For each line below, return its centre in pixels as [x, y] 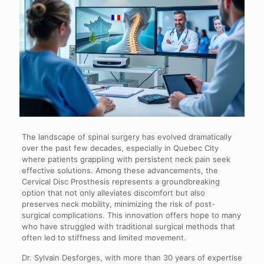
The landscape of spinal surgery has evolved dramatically [126, 136]
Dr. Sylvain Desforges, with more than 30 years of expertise [132, 257]
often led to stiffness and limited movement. [104, 237]
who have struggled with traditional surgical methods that [128, 226]
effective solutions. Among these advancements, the [120, 170]
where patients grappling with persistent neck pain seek [126, 159]
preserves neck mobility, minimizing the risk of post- [118, 204]
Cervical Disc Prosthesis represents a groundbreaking [121, 181]
